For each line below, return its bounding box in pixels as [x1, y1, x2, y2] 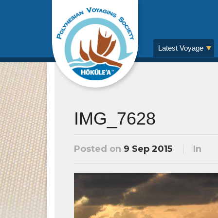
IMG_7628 [74, 109, 156, 128]
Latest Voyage [158, 44, 203, 52]
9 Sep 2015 [124, 144, 172, 154]
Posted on [74, 144, 124, 154]
